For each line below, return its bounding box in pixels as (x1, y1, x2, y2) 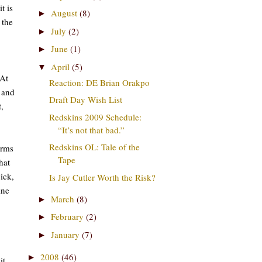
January (51, 228, 82, 240)
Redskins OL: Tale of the (49, 141, 140, 153)
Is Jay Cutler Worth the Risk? (49, 171, 156, 183)
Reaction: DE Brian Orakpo (49, 76, 150, 88)
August (51, 7, 80, 19)
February (51, 211, 86, 222)
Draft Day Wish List (49, 94, 122, 105)
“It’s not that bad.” (57, 123, 125, 136)
